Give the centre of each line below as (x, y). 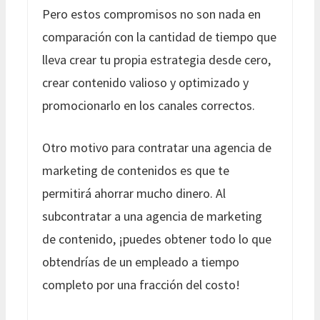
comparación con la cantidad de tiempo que (159, 36)
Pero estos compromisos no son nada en (151, 14)
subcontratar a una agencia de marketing (152, 216)
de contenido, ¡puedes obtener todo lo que (157, 239)
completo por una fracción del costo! (141, 284)
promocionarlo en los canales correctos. (149, 105)
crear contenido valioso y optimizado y (145, 82)
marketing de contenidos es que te (136, 170)
